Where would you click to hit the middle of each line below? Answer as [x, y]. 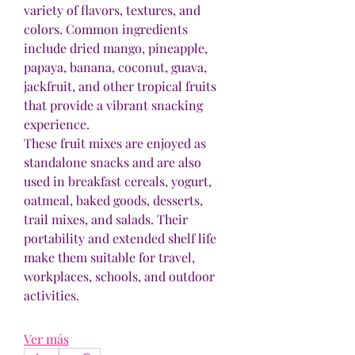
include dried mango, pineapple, [116, 48]
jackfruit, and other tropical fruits [120, 86]
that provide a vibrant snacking [113, 105]
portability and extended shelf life [120, 238]
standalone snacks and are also [113, 162]
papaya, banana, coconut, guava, [115, 67]
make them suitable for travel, [109, 257]
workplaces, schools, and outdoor [119, 276]
